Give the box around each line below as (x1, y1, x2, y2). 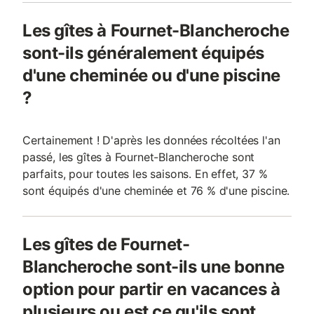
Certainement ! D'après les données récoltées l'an (22, 133, 280, 147)
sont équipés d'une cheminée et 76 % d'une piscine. (22, 184, 290, 198)
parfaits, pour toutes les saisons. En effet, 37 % (22, 167, 268, 181)
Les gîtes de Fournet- (22, 234, 190, 254)
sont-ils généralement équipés (22, 43, 264, 63)
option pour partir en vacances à (22, 279, 280, 299)
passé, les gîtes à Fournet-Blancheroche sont (22, 150, 255, 164)
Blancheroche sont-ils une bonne (22, 257, 285, 277)
